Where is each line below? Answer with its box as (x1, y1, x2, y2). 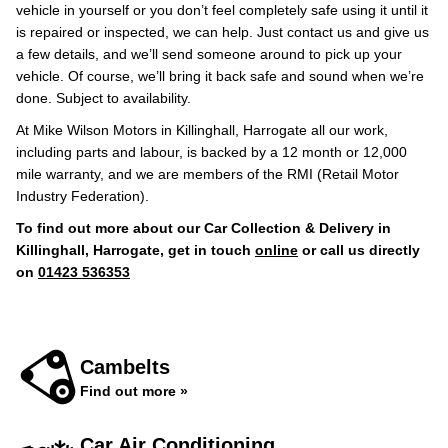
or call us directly (298, 242, 420, 258)
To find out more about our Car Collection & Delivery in (16, 220, 391, 236)
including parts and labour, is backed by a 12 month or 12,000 (16, 144, 407, 160)
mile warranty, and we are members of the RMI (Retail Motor (16, 166, 399, 182)
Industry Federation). (16, 188, 149, 204)
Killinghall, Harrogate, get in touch (16, 242, 255, 258)
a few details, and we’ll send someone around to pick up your (16, 46, 402, 62)
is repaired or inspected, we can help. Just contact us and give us (16, 24, 429, 40)
